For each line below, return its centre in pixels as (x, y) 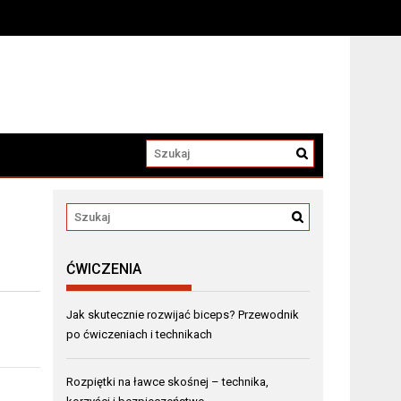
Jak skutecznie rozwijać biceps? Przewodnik (183, 315)
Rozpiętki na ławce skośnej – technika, (168, 382)
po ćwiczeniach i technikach (140, 335)
